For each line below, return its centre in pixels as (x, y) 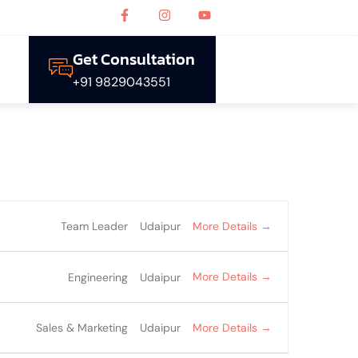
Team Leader (94, 227)
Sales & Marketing (82, 328)
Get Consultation (134, 59)
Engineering (98, 277)
